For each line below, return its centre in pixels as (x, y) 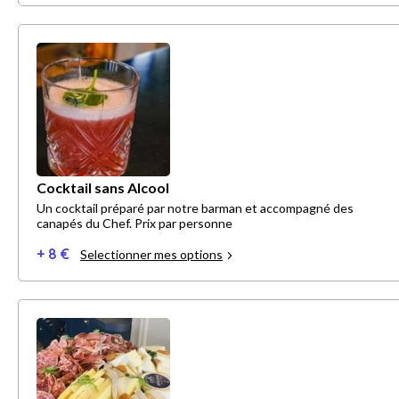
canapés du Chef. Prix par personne (134, 224)
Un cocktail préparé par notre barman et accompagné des (195, 208)
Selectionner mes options (151, 255)
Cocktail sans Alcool (103, 188)
